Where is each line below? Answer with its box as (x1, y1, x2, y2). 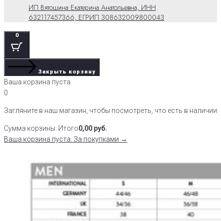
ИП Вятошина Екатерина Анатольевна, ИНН (29, 2, 156, 12)
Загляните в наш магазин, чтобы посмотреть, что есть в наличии (4, 106, 217, 114)
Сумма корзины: (4, 124, 58, 132)
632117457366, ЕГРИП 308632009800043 (29, 12, 164, 22)
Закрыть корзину (38, 68, 96, 75)
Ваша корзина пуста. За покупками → (4, 135, 127, 143)
